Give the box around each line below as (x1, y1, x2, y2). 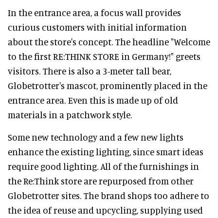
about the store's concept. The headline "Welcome (8, 36, 210, 48)
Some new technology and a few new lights (8, 131, 183, 143)
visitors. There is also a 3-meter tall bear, (8, 65, 171, 77)
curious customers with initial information (8, 21, 187, 33)
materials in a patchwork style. (8, 109, 132, 121)
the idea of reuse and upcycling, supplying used (8, 204, 203, 216)
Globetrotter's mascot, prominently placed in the (8, 80, 207, 91)
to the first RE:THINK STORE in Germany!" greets (8, 51, 200, 62)
